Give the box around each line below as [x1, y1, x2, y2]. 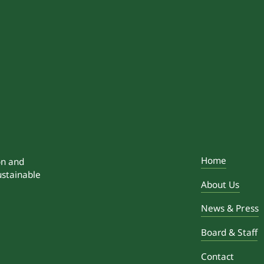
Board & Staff [200, 226, 258, 239]
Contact [200, 250, 235, 263]
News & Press [200, 202, 259, 214]
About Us [200, 178, 240, 190]
